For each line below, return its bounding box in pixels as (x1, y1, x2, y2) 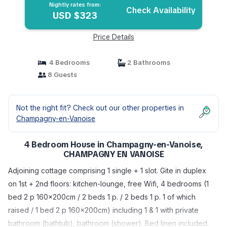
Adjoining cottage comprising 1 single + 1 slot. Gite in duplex (8, 166, 206, 175)
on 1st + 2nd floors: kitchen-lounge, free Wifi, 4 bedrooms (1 (8, 179, 209, 188)
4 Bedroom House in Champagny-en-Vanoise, (24, 139, 203, 150)
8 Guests (46, 70, 77, 79)
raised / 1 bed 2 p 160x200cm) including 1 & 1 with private (8, 206, 199, 214)
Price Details (93, 32, 134, 42)
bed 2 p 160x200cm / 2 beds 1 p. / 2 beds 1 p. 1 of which (8, 193, 196, 201)
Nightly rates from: (49, 1, 101, 8)
